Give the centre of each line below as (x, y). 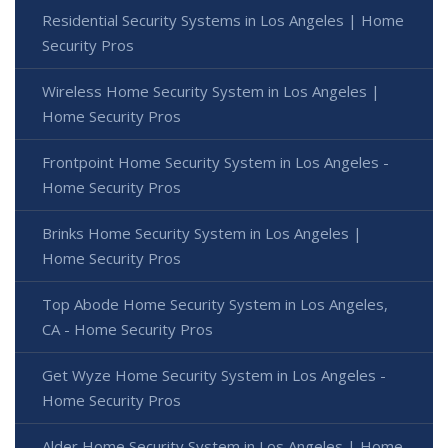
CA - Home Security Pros (127, 329)
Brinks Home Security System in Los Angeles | (202, 233)
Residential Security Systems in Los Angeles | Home (223, 20)
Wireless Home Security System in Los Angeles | (211, 91)
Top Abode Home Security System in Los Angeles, (215, 304)
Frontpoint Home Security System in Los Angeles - (215, 162)
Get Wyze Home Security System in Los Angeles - (214, 375)
